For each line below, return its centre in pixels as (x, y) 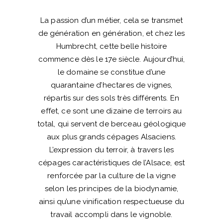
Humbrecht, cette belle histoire (111, 46)
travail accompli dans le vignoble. (111, 214)
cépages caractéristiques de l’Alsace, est (111, 163)
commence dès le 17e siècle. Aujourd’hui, (111, 59)
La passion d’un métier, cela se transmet (111, 20)
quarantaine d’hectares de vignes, (111, 85)
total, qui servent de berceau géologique (111, 124)
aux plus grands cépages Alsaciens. (111, 137)
